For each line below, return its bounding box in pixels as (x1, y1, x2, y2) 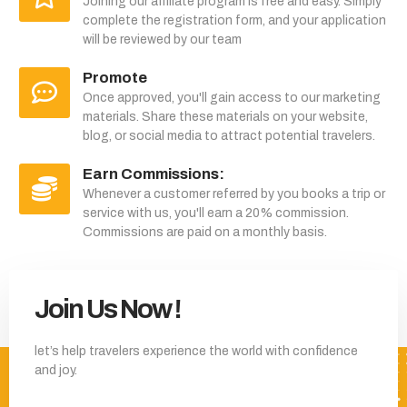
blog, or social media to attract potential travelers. (83, 128, 375, 143)
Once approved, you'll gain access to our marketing (83, 90, 381, 104)
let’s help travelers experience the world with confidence (35, 343, 358, 358)
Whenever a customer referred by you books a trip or (83, 186, 385, 201)
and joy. (35, 362, 77, 377)
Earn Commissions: (83, 164, 224, 183)
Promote (83, 68, 147, 86)
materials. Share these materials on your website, (83, 109, 368, 124)
